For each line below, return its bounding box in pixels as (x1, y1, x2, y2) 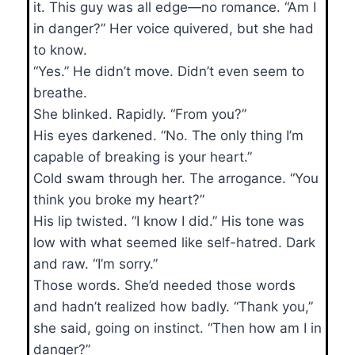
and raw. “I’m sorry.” (33, 255, 158, 272)
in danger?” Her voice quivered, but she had (33, 20, 314, 36)
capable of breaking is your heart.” (33, 148, 252, 165)
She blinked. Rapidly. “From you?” (33, 105, 246, 122)
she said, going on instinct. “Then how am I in (33, 319, 322, 336)
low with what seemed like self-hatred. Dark (33, 234, 315, 250)
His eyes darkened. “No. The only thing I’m (33, 127, 303, 143)
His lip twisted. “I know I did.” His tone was (33, 212, 304, 229)
